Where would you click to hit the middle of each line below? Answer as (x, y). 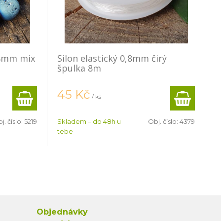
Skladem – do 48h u (89, 121)
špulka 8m (79, 68)
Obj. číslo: (164, 121)
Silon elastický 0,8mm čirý (112, 58)
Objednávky (62, 212)
